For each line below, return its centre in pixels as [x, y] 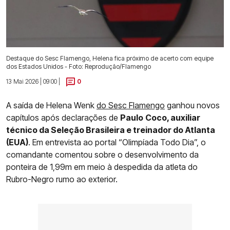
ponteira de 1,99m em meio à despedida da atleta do [102, 167]
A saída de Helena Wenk [51, 106]
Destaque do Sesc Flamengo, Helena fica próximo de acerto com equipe [110, 59]
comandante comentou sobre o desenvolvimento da [102, 155]
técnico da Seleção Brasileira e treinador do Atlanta [111, 130]
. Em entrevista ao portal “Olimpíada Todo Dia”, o [117, 142]
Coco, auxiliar [173, 118]
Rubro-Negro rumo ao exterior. [62, 179]
